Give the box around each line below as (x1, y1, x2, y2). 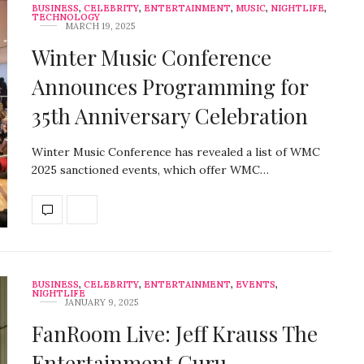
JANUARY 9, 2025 (65, 296, 138, 308)
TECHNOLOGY (32, 11, 100, 23)
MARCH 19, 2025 (65, 19, 135, 32)
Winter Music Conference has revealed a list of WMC (32, 144, 320, 159)
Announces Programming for (32, 71, 308, 101)
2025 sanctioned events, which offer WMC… (32, 162, 269, 177)
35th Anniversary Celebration (32, 101, 308, 130)
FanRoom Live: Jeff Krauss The (32, 318, 318, 348)
